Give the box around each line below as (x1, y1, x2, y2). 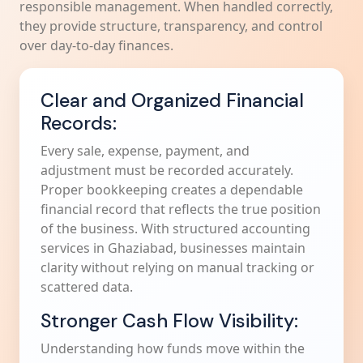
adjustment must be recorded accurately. (41, 161, 293, 179)
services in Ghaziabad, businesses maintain (41, 239, 305, 257)
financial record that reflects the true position (41, 200, 321, 218)
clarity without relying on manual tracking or (41, 258, 314, 276)
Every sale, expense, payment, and (41, 142, 250, 160)
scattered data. (41, 278, 133, 296)
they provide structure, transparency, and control (19, 17, 322, 35)
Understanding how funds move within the (41, 340, 305, 357)
